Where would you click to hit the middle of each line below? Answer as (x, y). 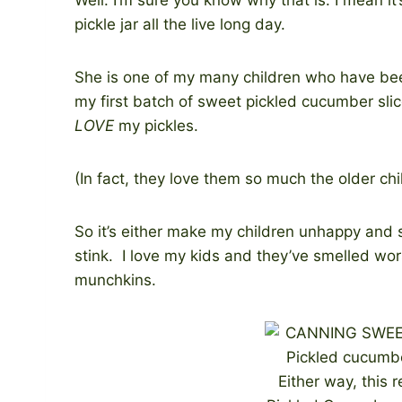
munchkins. (115, 280)
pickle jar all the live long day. (180, 24)
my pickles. (156, 125)
